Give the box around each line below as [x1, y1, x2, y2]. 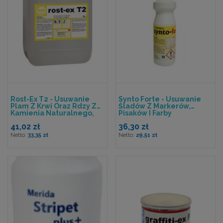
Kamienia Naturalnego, [10, 109, 94, 117]
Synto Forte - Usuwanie [118, 95, 201, 103]
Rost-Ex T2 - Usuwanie [10, 95, 90, 103]
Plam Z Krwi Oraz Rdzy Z [10, 102, 97, 110]
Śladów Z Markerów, [118, 102, 191, 110]
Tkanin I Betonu [10, 115, 66, 124]
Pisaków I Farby [118, 109, 172, 117]
